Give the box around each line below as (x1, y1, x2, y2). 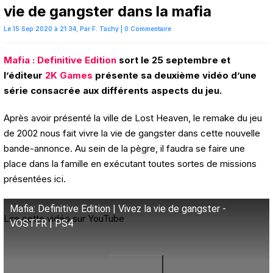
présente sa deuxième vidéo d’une (93, 69, 257, 82)
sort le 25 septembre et (116, 54, 230, 66)
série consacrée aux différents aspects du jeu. (4, 85, 222, 97)
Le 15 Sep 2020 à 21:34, (4, 25, 78, 33)
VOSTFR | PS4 (10, 218, 73, 230)
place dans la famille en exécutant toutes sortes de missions (4, 158, 257, 170)
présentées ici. (4, 173, 66, 185)
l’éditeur (4, 69, 45, 82)
